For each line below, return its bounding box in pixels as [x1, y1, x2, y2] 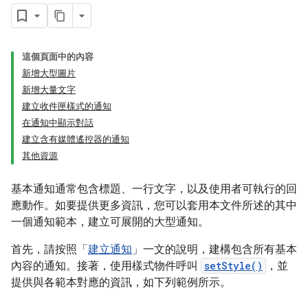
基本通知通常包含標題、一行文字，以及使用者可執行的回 [11, 182, 297, 196]
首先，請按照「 [11, 243, 88, 256]
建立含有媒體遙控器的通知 [22, 133, 129, 145]
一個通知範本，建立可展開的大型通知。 [11, 215, 209, 229]
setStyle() [204, 259, 263, 272]
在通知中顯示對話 [22, 117, 93, 129]
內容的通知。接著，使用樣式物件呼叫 [11, 259, 201, 273]
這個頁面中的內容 [22, 51, 93, 63]
